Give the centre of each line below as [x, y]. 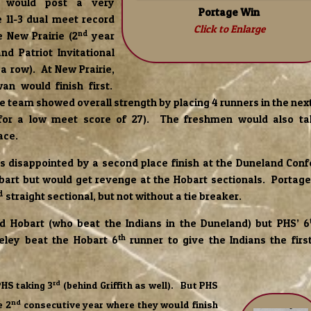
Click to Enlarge [229, 29]
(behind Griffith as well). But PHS [140, 285]
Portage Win [229, 12]
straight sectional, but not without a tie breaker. [123, 196]
